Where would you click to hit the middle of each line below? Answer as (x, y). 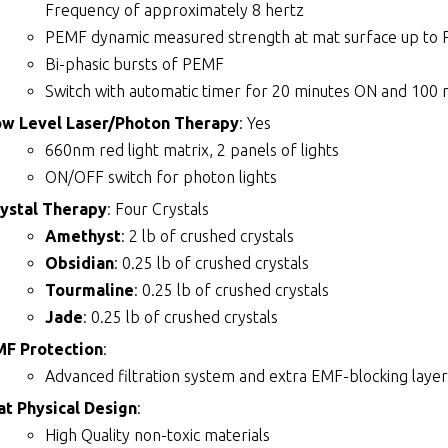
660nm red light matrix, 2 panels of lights (192, 149)
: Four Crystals (158, 208)
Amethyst (83, 235)
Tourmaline (90, 289)
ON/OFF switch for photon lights (161, 176)
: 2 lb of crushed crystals (208, 235)
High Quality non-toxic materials (158, 434)
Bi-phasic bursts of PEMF (135, 63)
